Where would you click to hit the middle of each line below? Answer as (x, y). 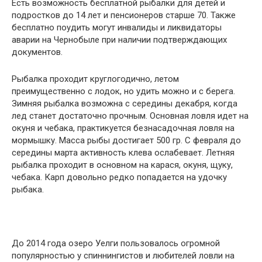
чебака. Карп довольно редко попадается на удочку (119, 177)
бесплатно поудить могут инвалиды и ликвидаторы (117, 27)
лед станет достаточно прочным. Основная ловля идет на (130, 116)
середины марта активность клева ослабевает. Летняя (123, 152)
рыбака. (28, 189)
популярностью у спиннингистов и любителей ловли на (123, 255)
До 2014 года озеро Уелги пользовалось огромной (116, 243)
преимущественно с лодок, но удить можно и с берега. (123, 91)
